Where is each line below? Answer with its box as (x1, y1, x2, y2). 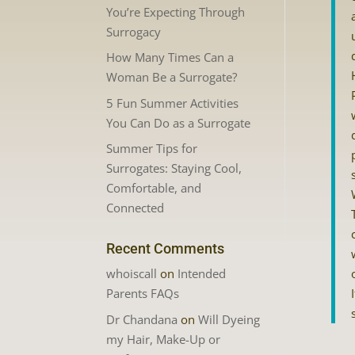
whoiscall (106, 265, 158, 281)
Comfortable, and (106, 180, 202, 196)
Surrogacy (106, 23, 162, 40)
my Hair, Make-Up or (106, 330, 221, 347)
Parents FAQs (106, 285, 180, 301)
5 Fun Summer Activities (106, 94, 239, 111)
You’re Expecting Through (106, 3, 246, 20)
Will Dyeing (198, 311, 261, 327)
